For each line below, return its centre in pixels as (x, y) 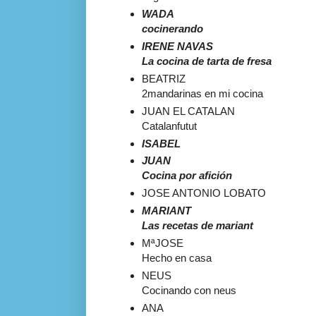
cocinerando (172, 29)
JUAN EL (164, 111)
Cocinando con (177, 290)
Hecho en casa (176, 257)
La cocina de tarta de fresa (206, 61)
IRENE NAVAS (177, 46)
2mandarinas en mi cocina (202, 93)
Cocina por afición (187, 176)
